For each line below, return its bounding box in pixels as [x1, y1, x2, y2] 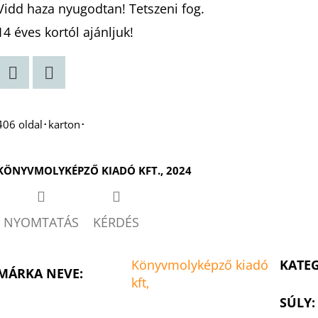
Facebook [48, 90, 105, 108]
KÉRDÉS [93, 214, 139, 231]
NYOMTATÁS [4, 214, 79, 231]
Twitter [12, 90, 53, 108]
